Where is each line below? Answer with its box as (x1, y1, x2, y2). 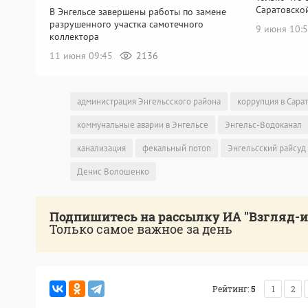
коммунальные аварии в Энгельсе (77, 119, 208, 131)
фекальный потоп (142, 142, 211, 155)
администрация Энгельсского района (77, 96, 221, 108)
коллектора (49, 30, 99, 43)
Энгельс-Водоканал (225, 119, 302, 131)
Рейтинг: (212, 283, 249, 295)
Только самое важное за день (49, 221, 232, 238)
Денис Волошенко (77, 166, 149, 178)
